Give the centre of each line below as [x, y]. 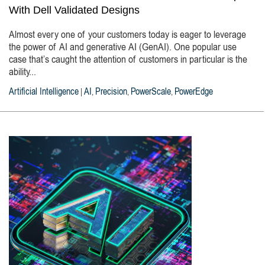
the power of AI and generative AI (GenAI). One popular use [123, 48]
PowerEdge [194, 92]
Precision [111, 92]
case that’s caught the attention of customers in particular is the [128, 60]
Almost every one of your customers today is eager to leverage [127, 35]
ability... [22, 73]
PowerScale [151, 92]
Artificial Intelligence [44, 92]
